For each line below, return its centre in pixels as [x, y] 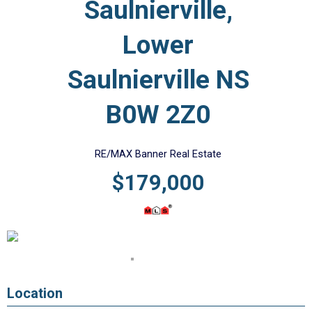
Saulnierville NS [158, 80]
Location [35, 293]
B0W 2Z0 [158, 115]
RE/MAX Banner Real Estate [158, 154]
